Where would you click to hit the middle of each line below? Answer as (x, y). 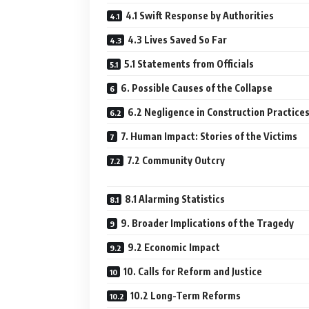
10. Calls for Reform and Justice (193, 271)
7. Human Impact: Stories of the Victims (209, 136)
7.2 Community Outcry (176, 160)
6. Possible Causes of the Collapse (197, 88)
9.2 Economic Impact (174, 247)
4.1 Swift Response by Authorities (200, 16)
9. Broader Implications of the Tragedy (207, 223)
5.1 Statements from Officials (189, 64)
